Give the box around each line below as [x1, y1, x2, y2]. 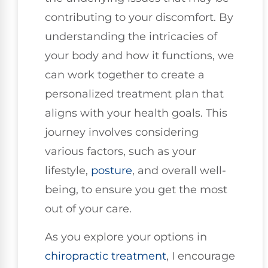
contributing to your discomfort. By [45, 11, 233, 25]
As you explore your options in [45, 230, 207, 243]
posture [91, 164, 132, 178]
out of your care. [45, 202, 132, 216]
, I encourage [166, 249, 235, 263]
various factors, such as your [45, 145, 196, 159]
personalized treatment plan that [45, 87, 224, 101]
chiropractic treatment [45, 249, 166, 263]
